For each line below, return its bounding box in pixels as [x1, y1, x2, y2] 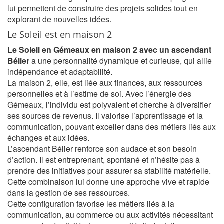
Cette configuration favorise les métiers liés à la [7, 198, 174, 209]
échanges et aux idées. [7, 132, 89, 143]
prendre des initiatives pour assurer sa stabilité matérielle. [7, 165, 211, 176]
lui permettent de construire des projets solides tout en [7, 2, 198, 14]
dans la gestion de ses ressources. [7, 187, 130, 198]
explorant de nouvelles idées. [7, 13, 111, 25]
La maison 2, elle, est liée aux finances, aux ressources [7, 77, 202, 88]
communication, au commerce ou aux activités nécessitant [7, 209, 213, 220]
